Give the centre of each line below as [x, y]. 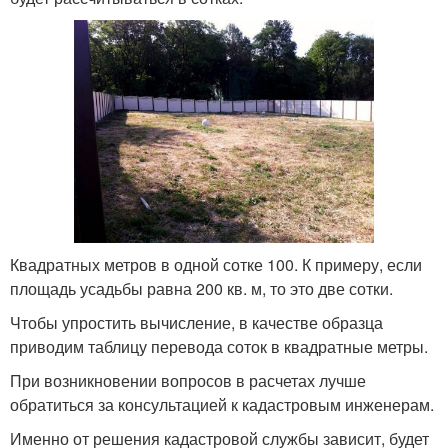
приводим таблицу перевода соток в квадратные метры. [219, 347]
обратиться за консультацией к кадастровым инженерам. [222, 405]
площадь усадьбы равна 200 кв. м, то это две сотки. [201, 289]
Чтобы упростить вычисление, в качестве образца [196, 323]
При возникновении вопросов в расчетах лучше [188, 381]
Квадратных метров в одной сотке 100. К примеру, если [216, 265]
